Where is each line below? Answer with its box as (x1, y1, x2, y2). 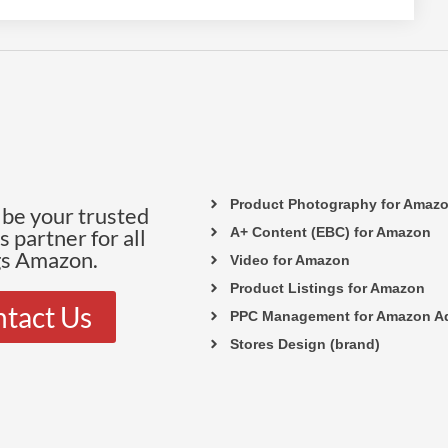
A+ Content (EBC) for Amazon (229, 223, 431, 240)
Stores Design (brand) (229, 335, 380, 352)
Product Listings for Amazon (229, 279, 425, 296)
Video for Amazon (229, 251, 350, 268)
